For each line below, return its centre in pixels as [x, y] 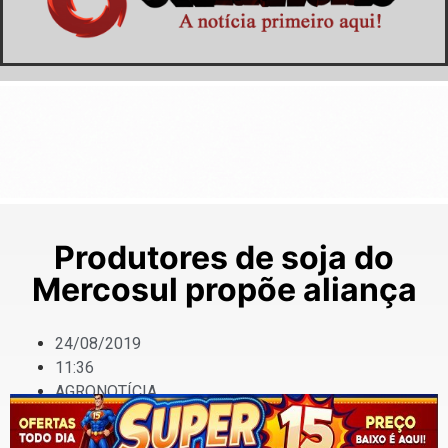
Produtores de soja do [224, 258]
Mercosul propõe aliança [224, 290]
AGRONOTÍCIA [106, 392]
